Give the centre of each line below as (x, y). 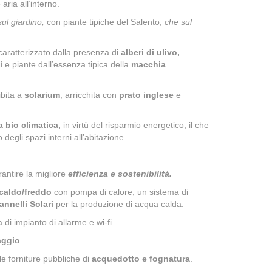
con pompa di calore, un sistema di (120, 192)
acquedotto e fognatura (141, 259)
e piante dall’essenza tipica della (68, 64)
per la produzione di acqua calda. (119, 204)
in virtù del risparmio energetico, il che (135, 125)
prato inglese (146, 95)
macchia (148, 64)
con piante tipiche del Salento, (104, 22)
